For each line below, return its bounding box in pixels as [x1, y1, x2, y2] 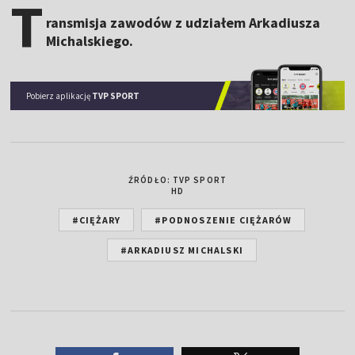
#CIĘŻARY [71, 213, 121, 226]
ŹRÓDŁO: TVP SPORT [128, 174, 227, 185]
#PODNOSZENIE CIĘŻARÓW [155, 213, 292, 226]
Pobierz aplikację [26, 90, 93, 101]
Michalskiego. [46, 32, 134, 50]
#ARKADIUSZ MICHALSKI [120, 243, 243, 256]
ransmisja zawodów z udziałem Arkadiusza [46, 13, 321, 32]
